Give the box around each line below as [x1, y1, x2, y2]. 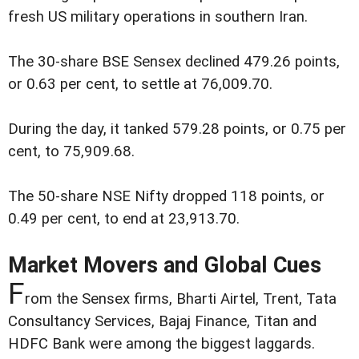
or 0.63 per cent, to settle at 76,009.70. [8, 75, 272, 93]
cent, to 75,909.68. [8, 142, 135, 160]
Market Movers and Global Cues [8, 252, 321, 278]
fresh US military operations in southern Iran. [8, 7, 308, 26]
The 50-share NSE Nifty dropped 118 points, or [8, 187, 325, 205]
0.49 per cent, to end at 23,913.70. [8, 209, 240, 228]
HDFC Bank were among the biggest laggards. [8, 334, 315, 353]
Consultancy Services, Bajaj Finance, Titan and [8, 312, 317, 330]
